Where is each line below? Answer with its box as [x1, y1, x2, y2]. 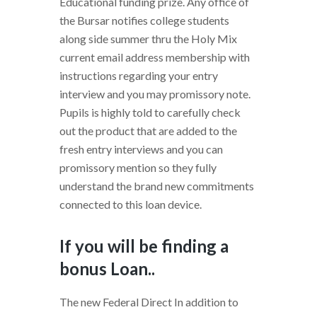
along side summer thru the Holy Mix [59, 32, 237, 46]
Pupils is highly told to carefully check [59, 105, 241, 120]
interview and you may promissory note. [59, 87, 250, 101]
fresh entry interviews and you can [59, 142, 223, 156]
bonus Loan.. [59, 258, 155, 279]
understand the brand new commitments [59, 179, 254, 193]
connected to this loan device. [59, 197, 202, 212]
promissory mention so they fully [59, 161, 217, 175]
